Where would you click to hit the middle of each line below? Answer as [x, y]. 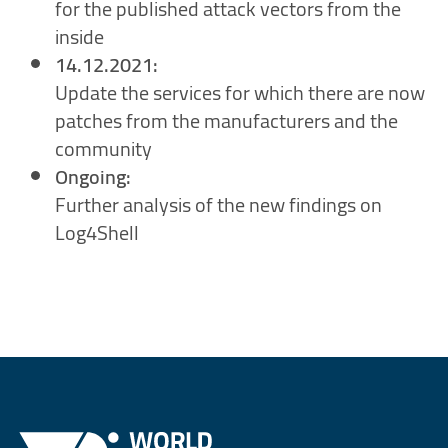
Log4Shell [97, 232]
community [103, 148]
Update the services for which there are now [240, 92]
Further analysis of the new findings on [218, 204]
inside [79, 36]
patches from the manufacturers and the [226, 120]
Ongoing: [93, 176]
